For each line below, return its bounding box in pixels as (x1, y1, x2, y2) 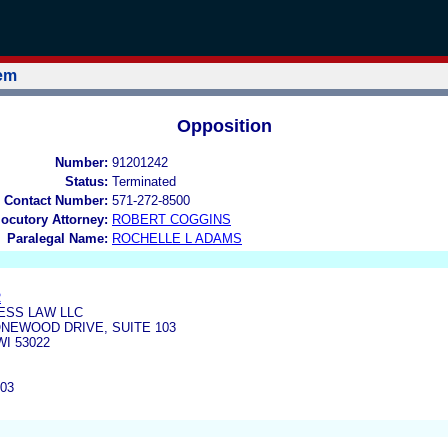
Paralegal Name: (7, 230, 108, 246)
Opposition (176, 115, 272, 136)
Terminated (112, 173, 176, 189)
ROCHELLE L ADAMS (112, 230, 242, 246)
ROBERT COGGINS (112, 211, 231, 227)
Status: (65, 173, 108, 189)
